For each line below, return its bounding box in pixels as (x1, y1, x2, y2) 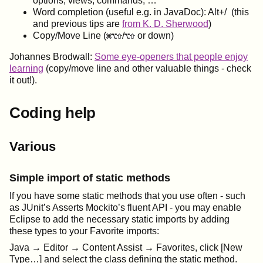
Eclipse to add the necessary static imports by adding (9, 214, 230, 224)
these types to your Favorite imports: (9, 225, 159, 236)
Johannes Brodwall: (9, 51, 95, 62)
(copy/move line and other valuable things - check (43, 63, 251, 73)
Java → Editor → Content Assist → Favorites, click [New (9, 242, 242, 252)
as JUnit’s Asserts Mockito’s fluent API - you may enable (9, 202, 241, 213)
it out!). (9, 75, 37, 85)
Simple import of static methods (9, 171, 170, 184)
